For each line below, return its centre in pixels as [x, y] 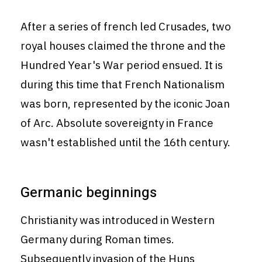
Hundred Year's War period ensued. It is [122, 65]
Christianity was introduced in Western [118, 220]
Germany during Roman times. [97, 239]
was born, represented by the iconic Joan [125, 104]
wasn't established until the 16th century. [125, 142]
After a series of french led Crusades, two [126, 27]
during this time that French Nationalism [123, 85]
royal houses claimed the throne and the [123, 46]
